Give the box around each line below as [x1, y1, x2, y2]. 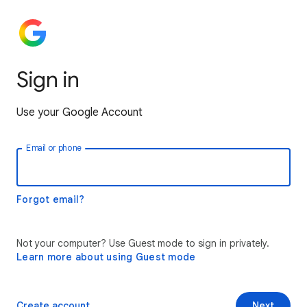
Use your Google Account [16, 106, 143, 119]
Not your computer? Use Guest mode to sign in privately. [16, 237, 269, 249]
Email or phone [26, 143, 82, 153]
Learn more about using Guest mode [16, 251, 196, 263]
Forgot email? [16, 193, 85, 206]
